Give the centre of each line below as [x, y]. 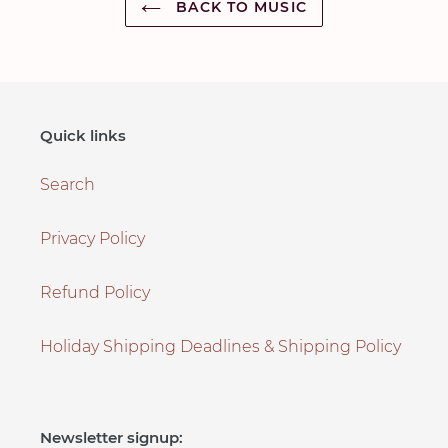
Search [67, 184]
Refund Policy [95, 292]
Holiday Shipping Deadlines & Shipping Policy [220, 346]
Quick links [83, 136]
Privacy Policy [92, 238]
